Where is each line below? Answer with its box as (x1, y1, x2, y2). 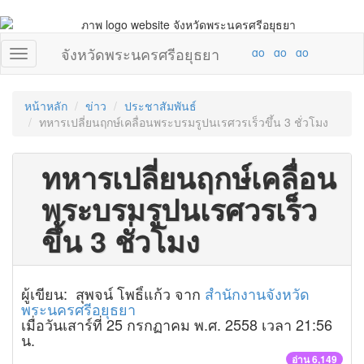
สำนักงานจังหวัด (205, 283, 310, 304)
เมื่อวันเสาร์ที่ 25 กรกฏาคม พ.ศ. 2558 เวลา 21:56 (21, 314, 332, 335)
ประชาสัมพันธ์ (124, 97, 197, 114)
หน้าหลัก (24, 97, 67, 114)
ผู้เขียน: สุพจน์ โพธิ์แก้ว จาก (21, 283, 205, 304)
